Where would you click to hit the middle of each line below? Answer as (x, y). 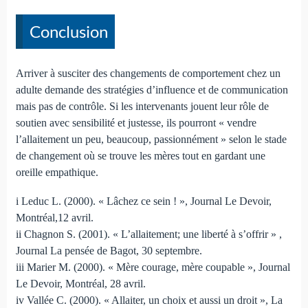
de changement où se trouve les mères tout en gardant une (140, 156)
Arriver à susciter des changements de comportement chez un (148, 74)
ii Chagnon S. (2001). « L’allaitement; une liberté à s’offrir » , (148, 234)
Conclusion (68, 32)
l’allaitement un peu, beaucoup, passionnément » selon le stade (151, 140)
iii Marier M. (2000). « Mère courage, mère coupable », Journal (153, 267)
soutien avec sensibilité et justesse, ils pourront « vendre (136, 123)
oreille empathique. (57, 173)
